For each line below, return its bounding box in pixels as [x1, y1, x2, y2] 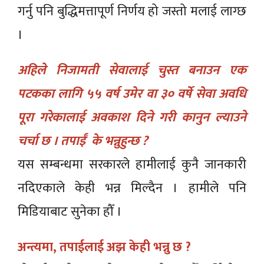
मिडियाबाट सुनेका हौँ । [18, 200, 122, 223]
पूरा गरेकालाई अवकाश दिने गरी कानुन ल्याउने [18, 106, 246, 128]
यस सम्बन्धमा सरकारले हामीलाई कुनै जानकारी [18, 153, 246, 176]
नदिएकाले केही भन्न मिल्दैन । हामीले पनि [18, 177, 246, 199]
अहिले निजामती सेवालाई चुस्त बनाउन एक [18, 59, 246, 81]
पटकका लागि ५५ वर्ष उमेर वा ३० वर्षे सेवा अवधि [18, 82, 246, 105]
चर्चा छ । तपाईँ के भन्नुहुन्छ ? [18, 130, 148, 152]
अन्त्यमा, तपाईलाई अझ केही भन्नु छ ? [18, 236, 191, 258]
